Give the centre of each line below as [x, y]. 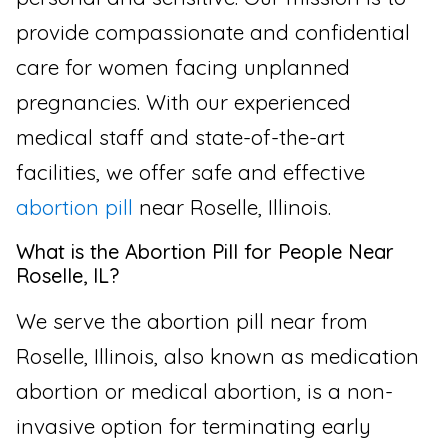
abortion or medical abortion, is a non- [204, 390]
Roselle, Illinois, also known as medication [217, 355]
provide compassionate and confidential [213, 32]
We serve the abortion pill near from [192, 320]
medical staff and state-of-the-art [180, 137]
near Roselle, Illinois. [232, 207]
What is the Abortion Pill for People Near [205, 251]
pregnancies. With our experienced [183, 102]
